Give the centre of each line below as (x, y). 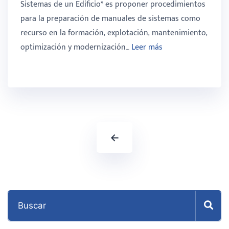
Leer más (147, 48)
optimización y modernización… (76, 48)
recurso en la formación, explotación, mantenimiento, (114, 33)
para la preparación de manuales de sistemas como (110, 19)
